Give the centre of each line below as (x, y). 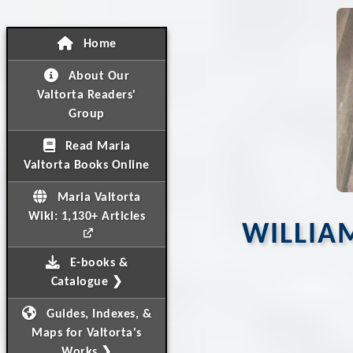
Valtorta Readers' (87, 95)
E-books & (97, 263)
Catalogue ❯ (87, 282)
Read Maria (96, 147)
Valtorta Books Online (87, 165)
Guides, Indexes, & (97, 314)
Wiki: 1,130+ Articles (87, 217)
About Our (97, 76)
